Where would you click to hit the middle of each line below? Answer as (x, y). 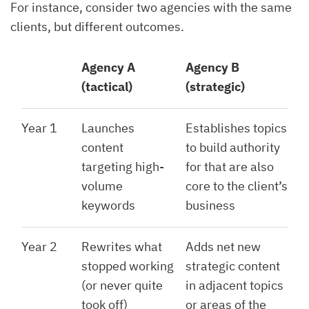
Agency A (108, 67)
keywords (108, 205)
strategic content (233, 266)
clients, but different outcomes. (97, 26)
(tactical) (107, 86)
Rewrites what (122, 246)
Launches (108, 128)
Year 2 (39, 246)
